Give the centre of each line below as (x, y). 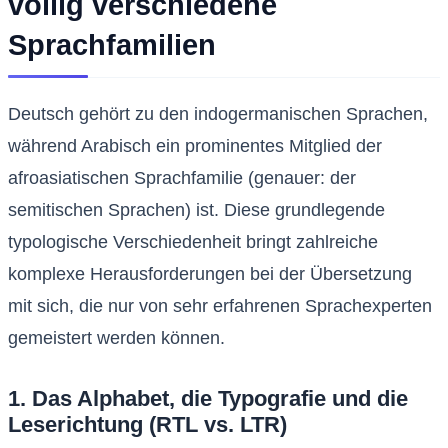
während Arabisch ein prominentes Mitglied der (195, 146)
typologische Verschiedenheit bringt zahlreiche (193, 242)
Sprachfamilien (112, 45)
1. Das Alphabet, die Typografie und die (208, 399)
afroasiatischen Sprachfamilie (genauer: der (182, 178)
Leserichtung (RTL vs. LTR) (147, 425)
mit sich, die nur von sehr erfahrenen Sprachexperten (220, 306)
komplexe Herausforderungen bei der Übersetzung (210, 274)
